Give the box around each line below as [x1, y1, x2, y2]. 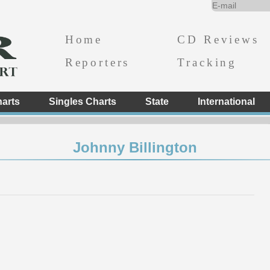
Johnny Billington [73, 139, 197, 155]
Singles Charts [48, 96, 116, 107]
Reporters [64, 55, 130, 69]
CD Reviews [177, 33, 259, 46]
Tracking [177, 55, 237, 69]
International [197, 96, 255, 107]
